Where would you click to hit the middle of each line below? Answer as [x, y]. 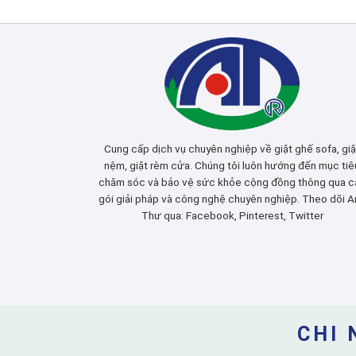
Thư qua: [163, 216]
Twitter [306, 216]
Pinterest [261, 216]
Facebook [210, 216]
